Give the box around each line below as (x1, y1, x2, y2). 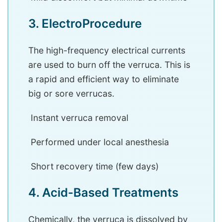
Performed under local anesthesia (28, 137, 169, 148)
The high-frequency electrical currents (28, 45, 185, 56)
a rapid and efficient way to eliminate (28, 74, 179, 85)
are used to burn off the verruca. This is (28, 59, 190, 70)
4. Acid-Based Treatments (28, 185, 181, 200)
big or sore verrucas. (28, 88, 114, 99)
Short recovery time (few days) (28, 161, 159, 172)
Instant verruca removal (28, 112, 128, 123)
